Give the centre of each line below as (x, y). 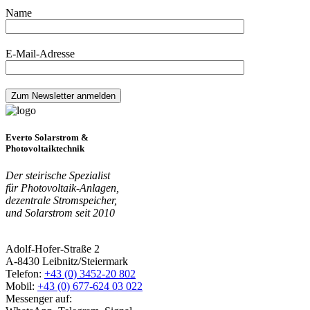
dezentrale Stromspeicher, (61, 201)
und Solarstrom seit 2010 (60, 213)
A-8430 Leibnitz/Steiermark (67, 262)
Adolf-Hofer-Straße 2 (53, 249)
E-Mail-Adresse (40, 54)
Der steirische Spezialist (58, 176)
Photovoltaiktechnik (45, 149)
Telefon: (25, 274)
